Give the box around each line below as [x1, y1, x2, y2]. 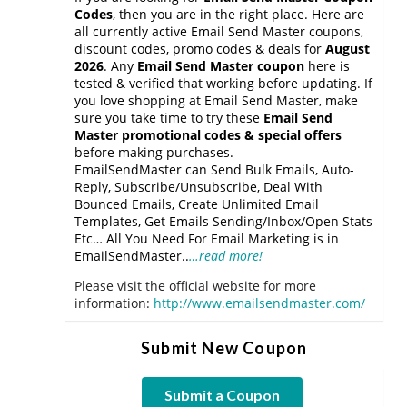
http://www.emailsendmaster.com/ [154, 294, 365, 312]
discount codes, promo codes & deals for [74, 40, 325, 57]
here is [304, 57, 350, 74]
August [325, 40, 370, 57]
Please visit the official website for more [74, 277, 316, 294]
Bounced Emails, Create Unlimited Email [74, 195, 319, 213]
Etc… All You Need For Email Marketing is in [74, 230, 339, 247]
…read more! [189, 247, 263, 264]
